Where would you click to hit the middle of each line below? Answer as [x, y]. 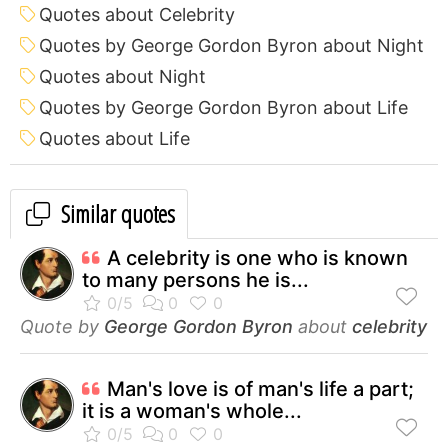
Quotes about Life [114, 138]
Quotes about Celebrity [137, 14]
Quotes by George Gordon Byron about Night [231, 45]
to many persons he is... [195, 279]
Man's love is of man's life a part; [260, 388]
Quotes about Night [122, 76]
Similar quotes [115, 213]
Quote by [62, 326]
